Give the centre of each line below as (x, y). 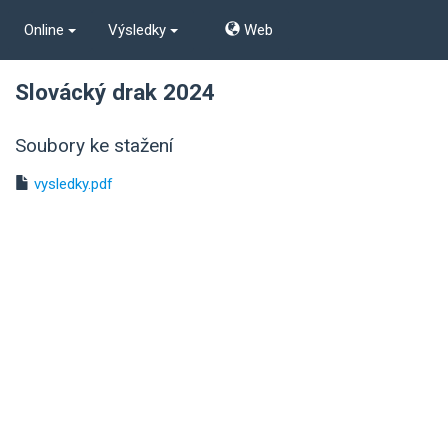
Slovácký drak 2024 (115, 92)
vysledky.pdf (73, 184)
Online (46, 29)
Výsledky (139, 29)
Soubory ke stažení (94, 145)
